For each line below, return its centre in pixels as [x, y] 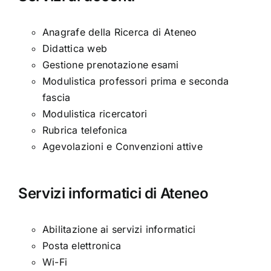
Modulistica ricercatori [95, 113]
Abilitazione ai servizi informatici [119, 229]
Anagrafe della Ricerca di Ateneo [120, 32]
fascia [57, 97]
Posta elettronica [82, 245]
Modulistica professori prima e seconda [136, 81]
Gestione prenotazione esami [111, 64]
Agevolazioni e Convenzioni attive [122, 146]
